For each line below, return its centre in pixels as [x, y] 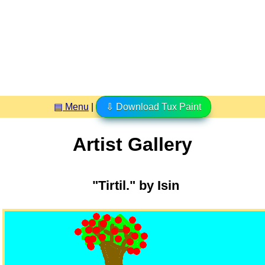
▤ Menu [71, 106]
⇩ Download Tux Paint [153, 106]
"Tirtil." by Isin [136, 185]
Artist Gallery [132, 145]
